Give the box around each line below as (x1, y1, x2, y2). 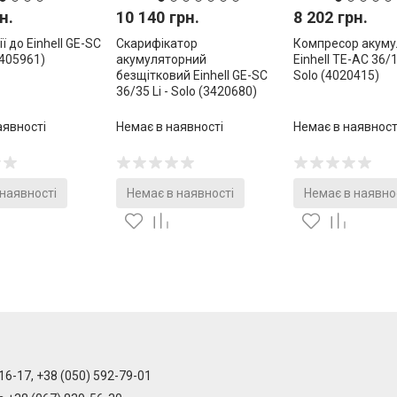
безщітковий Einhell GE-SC (116, 68, 268, 83)
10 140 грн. (116, 8, 199, 27)
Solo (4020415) (293, 68, 379, 83)
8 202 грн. (293, 8, 368, 27)
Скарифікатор (116, 36, 198, 51)
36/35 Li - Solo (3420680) (116, 84, 257, 99)
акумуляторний (116, 52, 206, 67)
